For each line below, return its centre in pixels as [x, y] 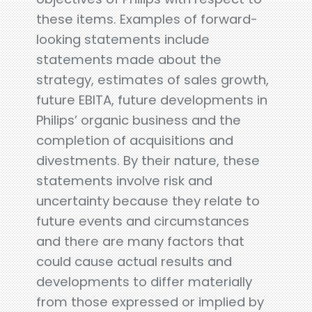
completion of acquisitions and [135, 140]
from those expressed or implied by [150, 302]
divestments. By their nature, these [148, 160]
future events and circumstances [143, 221]
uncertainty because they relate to [148, 201]
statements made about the [129, 59]
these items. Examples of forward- [147, 19]
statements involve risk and [125, 180]
